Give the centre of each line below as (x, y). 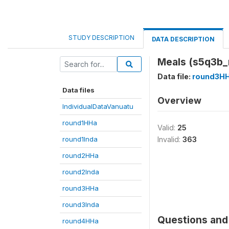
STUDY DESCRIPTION (101, 38)
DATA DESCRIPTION (183, 39)
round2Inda (81, 172)
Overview (179, 100)
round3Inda (81, 204)
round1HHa (80, 123)
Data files (78, 90)
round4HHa (81, 221)
